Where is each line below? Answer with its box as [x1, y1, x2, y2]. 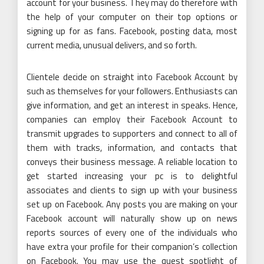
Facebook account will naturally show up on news [27, 211, 237, 225]
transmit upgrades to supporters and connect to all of [27, 126, 237, 140]
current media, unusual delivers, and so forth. [27, 38, 197, 52]
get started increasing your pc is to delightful [27, 169, 237, 183]
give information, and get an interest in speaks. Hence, [27, 98, 237, 112]
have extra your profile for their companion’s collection [27, 239, 237, 253]
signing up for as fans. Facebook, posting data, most [27, 24, 237, 38]
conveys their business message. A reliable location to [27, 154, 237, 169]
